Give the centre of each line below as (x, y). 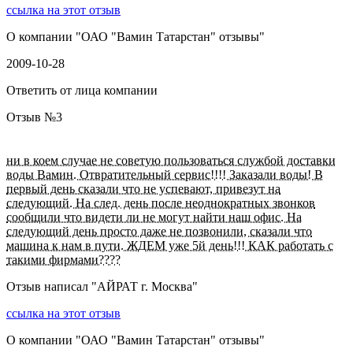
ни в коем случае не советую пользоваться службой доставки (171, 161)
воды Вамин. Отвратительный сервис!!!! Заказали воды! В (165, 175)
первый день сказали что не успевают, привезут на (143, 189)
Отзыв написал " (52, 287)
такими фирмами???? (63, 260)
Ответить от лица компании (82, 91)
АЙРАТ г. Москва (145, 287)
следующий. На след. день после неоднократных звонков (161, 203)
